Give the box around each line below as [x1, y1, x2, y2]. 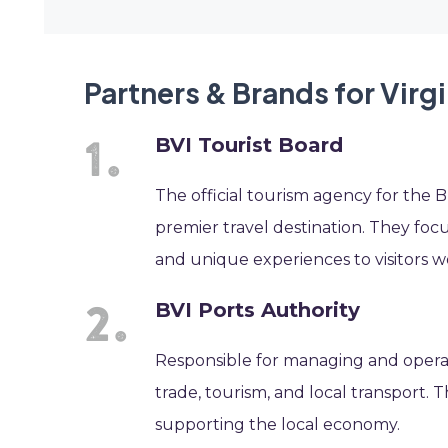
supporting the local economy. [155, 415, 401, 434]
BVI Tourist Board [155, 133, 344, 157]
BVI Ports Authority [155, 298, 361, 322]
